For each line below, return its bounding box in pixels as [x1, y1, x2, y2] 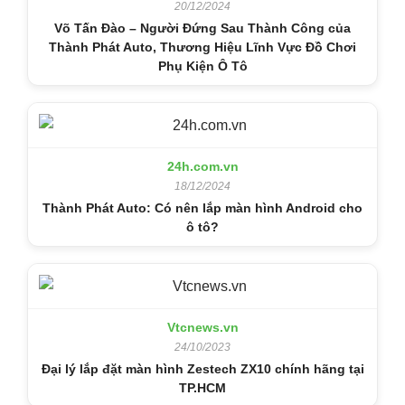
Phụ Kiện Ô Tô [157, 58, 248, 73]
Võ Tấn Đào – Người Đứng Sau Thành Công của [54, 20, 351, 35]
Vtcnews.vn [166, 319, 239, 334]
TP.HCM [179, 380, 226, 395]
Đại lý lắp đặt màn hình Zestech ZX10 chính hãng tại [41, 361, 364, 376]
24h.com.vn [166, 158, 239, 174]
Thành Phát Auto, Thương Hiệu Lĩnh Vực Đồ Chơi [49, 39, 356, 54]
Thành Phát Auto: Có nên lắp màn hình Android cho [42, 200, 363, 215]
